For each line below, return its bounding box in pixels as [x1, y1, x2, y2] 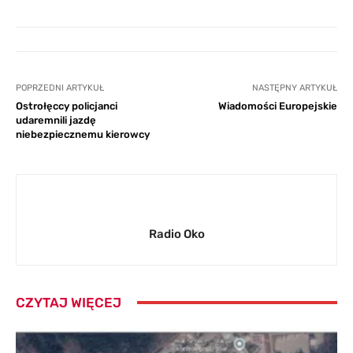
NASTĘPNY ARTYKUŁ [251, 82, 337, 93]
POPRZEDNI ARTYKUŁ [16, 82, 104, 93]
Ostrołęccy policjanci [16, 99, 117, 112]
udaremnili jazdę [16, 113, 96, 126]
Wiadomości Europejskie [217, 99, 337, 112]
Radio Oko [148, 226, 205, 241]
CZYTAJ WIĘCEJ [16, 294, 121, 310]
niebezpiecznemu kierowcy [16, 128, 150, 140]
